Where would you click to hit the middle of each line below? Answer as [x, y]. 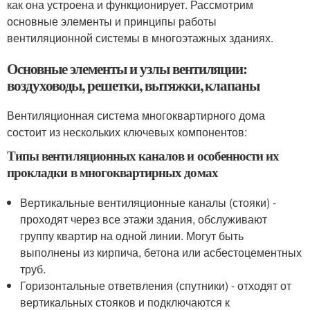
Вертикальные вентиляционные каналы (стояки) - [148, 203]
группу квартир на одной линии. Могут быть [132, 236]
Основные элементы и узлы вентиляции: [127, 69]
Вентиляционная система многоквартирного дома [136, 116]
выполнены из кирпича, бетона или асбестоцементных [161, 253]
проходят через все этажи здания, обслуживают [144, 219]
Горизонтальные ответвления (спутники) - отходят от [156, 286]
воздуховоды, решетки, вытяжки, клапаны [134, 85]
